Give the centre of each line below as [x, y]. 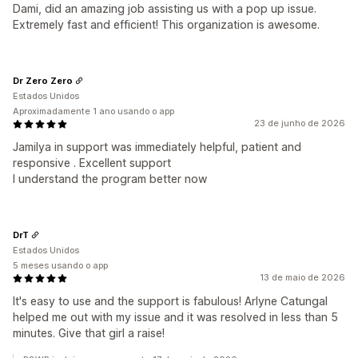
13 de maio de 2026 [302, 277]
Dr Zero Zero [43, 80]
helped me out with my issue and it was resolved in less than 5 [175, 317]
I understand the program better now [110, 179]
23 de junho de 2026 [300, 123]
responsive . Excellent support [92, 163]
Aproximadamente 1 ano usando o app [93, 111]
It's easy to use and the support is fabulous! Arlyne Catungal [170, 301]
